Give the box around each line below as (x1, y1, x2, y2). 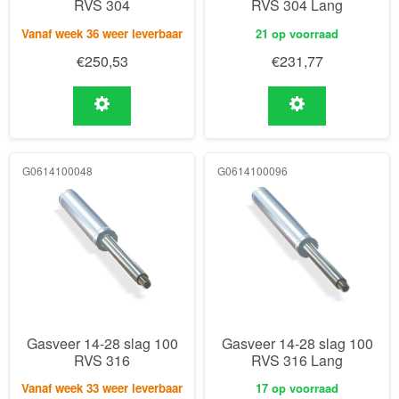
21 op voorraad (256, 24, 338, 42)
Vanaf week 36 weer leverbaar (21, 24, 183, 42)
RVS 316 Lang (251, 349, 343, 370)
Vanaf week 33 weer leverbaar (21, 379, 183, 397)
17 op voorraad (256, 379, 338, 397)
